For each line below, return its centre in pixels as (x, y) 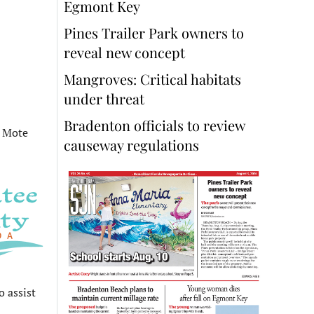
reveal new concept (126, 53)
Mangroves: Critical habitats (152, 79)
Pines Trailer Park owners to (154, 33)
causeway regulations (131, 145)
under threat (104, 99)
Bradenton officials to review (154, 125)
